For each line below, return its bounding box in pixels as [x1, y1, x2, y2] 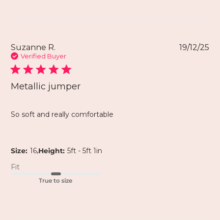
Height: [38, 146, 65, 156]
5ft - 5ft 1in [67, 146, 103, 156]
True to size [39, 177, 73, 185]
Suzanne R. [11, 43, 56, 53]
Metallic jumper [11, 81, 81, 92]
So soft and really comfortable [11, 110, 114, 119]
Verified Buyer [21, 52, 67, 60]
